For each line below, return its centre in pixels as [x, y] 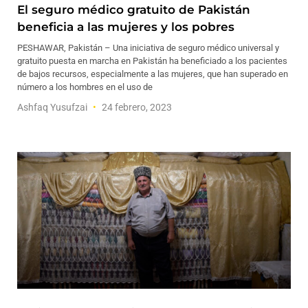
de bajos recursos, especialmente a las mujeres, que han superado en [153, 74]
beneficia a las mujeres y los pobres [126, 27]
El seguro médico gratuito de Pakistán [134, 10]
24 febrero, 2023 [136, 107]
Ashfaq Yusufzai [53, 107]
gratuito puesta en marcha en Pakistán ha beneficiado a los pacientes [152, 61]
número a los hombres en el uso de [85, 87]
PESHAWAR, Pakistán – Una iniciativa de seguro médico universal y [148, 48]
